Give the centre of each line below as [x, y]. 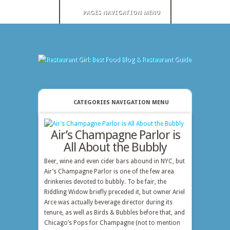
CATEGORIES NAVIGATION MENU [121, 102]
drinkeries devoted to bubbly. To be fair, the [105, 182]
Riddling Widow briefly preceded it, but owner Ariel [114, 192]
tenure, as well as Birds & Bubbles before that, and [114, 213]
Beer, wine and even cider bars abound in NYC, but [114, 161]
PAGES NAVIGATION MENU [121, 13]
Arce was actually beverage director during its [108, 202]
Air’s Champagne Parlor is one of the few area [109, 171]
